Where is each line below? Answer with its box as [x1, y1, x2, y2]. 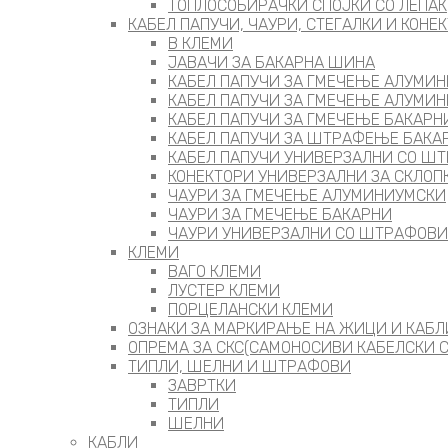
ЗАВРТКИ [168, 376, 236, 395]
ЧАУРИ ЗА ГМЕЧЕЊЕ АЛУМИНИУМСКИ [168, 186, 446, 205]
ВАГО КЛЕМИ [168, 262, 261, 281]
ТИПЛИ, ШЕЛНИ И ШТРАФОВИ [128, 357, 351, 376]
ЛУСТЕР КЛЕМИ [168, 281, 280, 300]
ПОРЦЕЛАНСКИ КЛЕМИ [168, 300, 333, 319]
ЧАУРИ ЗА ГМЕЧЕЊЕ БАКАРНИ [168, 205, 392, 224]
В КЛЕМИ [168, 34, 233, 53]
